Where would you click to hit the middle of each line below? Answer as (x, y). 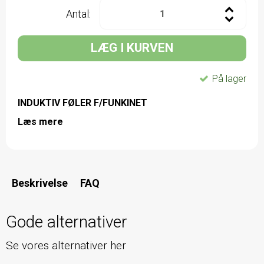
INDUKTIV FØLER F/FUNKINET (82, 103)
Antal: (78, 14)
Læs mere (40, 121)
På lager (229, 78)
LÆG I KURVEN (132, 48)
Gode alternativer (67, 222)
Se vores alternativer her (66, 245)
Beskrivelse (40, 183)
